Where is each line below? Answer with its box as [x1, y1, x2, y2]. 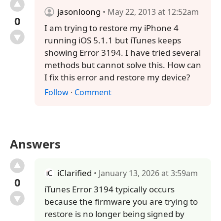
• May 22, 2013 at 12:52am [101, 6, 199, 17]
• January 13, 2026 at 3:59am [92, 168, 198, 179]
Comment [74, 87, 111, 98]
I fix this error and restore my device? [44, 72, 190, 83]
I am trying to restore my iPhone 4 [44, 22, 179, 34]
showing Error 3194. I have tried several [44, 47, 201, 58]
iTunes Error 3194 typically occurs [44, 184, 175, 195]
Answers [10, 136, 61, 152]
